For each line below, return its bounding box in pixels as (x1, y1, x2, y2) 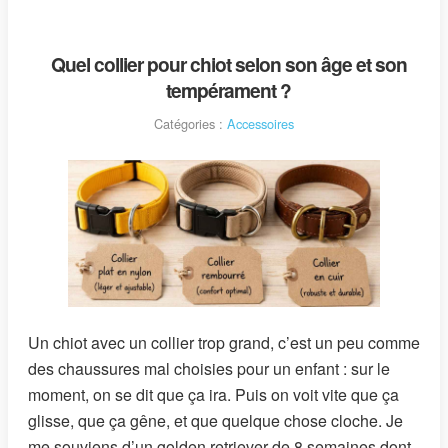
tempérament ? (166, 76, 292, 105)
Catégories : (154, 114, 227, 134)
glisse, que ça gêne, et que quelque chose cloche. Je (28, 408, 403, 432)
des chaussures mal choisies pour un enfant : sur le (28, 356, 390, 380)
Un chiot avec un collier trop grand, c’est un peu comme (28, 330, 420, 354)
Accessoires (227, 114, 294, 134)
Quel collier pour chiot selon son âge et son (50, 50, 407, 79)
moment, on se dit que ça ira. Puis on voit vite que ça (28, 382, 399, 406)
